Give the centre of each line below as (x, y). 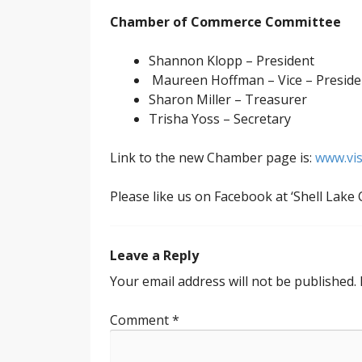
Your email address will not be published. (233, 282)
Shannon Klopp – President (232, 61)
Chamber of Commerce (187, 22)
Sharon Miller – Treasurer (228, 100)
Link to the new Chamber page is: (213, 158)
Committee (303, 22)
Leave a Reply (154, 256)
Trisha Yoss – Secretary (220, 119)
